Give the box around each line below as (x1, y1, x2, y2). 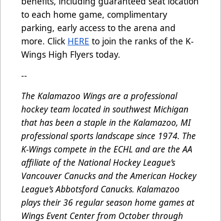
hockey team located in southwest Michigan (21, 103, 188, 115)
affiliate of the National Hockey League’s (21, 156, 175, 169)
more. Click (21, 35, 68, 47)
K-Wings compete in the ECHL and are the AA (21, 143, 192, 155)
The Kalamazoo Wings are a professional (21, 90, 177, 102)
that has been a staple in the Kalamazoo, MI (21, 116, 191, 129)
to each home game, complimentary (21, 8, 167, 21)
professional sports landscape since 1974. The (21, 130, 196, 142)
